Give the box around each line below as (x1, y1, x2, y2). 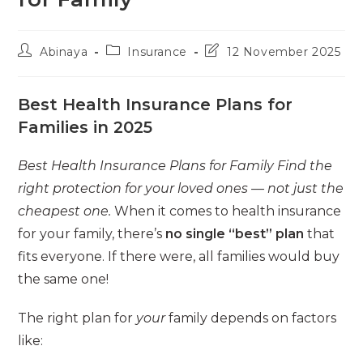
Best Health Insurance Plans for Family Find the (18, 157, 333, 173)
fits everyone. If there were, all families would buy (18, 248, 340, 264)
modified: (204, 72, 262, 88)
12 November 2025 (227, 44, 341, 59)
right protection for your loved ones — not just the (18, 180, 344, 196)
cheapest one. (18, 203, 115, 219)
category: (105, 57, 164, 72)
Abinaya (40, 44, 88, 59)
